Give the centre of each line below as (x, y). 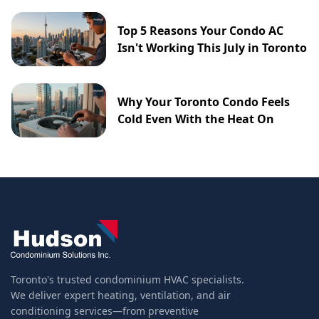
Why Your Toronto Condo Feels (204, 102)
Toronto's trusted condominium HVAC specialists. (127, 279)
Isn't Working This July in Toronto (213, 48)
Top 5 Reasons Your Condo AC (201, 31)
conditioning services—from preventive (105, 310)
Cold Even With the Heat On (196, 119)
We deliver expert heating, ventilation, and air (121, 295)
